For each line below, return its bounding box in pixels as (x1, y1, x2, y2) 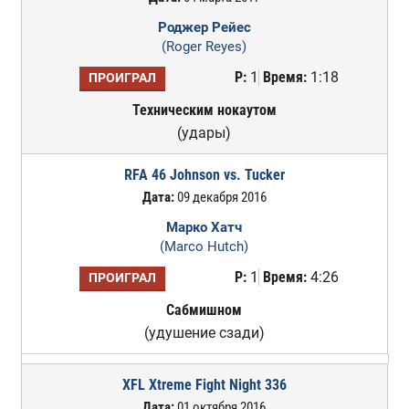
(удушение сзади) (143, 324, 265, 341)
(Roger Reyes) (162, 38, 247, 55)
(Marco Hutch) (160, 238, 249, 255)
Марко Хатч (166, 219, 243, 236)
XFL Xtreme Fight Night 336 (121, 376, 287, 393)
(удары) (177, 124, 232, 142)
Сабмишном (166, 301, 243, 319)
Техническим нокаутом (131, 101, 277, 119)
